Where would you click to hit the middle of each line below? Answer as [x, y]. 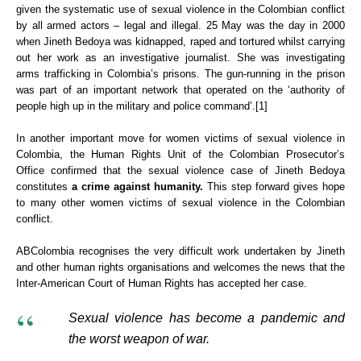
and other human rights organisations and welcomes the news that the [180, 268]
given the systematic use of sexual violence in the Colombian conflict [180, 10]
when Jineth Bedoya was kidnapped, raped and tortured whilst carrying [180, 42]
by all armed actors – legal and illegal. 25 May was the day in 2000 [180, 26]
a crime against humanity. [139, 187]
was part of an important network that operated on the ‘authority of [180, 90]
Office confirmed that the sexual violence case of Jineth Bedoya [180, 171]
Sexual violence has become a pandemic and [207, 318]
